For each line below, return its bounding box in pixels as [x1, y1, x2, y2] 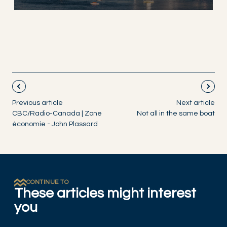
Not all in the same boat [137, 109, 215, 117]
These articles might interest [14, 186, 196, 201]
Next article [176, 99, 215, 106]
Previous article [12, 99, 63, 106]
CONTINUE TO [26, 179, 69, 186]
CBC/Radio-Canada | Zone [12, 109, 102, 117]
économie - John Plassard [12, 120, 98, 128]
